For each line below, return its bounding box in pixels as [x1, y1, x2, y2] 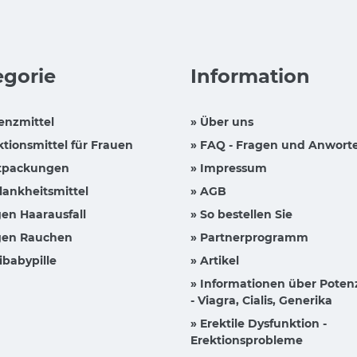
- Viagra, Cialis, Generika [190, 293, 332, 308]
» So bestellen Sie [190, 207, 292, 222]
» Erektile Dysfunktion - [190, 316, 327, 331]
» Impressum [190, 161, 267, 176]
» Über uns [190, 115, 253, 130]
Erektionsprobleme [190, 333, 303, 348]
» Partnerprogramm [190, 230, 308, 245]
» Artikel [190, 253, 239, 269]
